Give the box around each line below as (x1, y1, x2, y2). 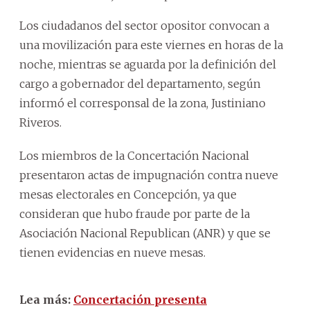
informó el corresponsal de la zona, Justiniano (19, 95, 266, 110)
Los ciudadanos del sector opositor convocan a (19, 18, 269, 33)
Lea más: (19, 292, 73, 307)
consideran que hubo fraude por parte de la (19, 206, 250, 221)
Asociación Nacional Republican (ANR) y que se (19, 226, 271, 240)
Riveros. (19, 115, 62, 129)
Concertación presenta (73, 292, 207, 307)
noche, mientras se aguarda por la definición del (19, 57, 276, 71)
